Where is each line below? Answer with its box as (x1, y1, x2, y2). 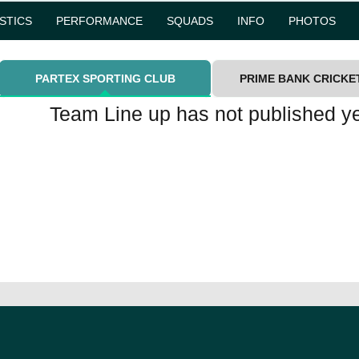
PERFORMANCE (56, 14, 143, 27)
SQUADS (167, 14, 213, 27)
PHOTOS (288, 14, 336, 27)
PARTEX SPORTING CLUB (34, 72, 175, 85)
